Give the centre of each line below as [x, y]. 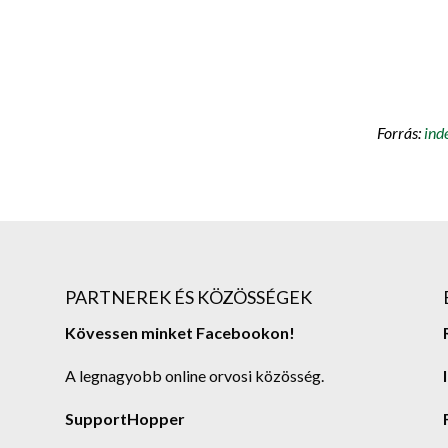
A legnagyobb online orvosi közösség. [194, 375]
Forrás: [401, 132]
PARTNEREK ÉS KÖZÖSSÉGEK [188, 296]
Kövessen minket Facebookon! [179, 332]
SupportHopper [124, 418]
